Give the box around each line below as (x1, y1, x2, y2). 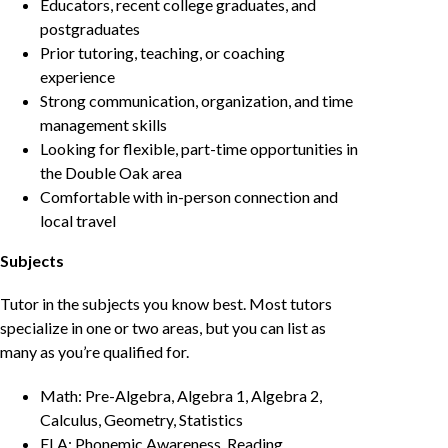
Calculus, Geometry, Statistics (40, 409, 243, 429)
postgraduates (40, 19, 140, 39)
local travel (40, 211, 116, 231)
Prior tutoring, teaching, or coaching (40, 43, 285, 63)
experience (40, 67, 115, 87)
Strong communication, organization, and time (40, 91, 353, 111)
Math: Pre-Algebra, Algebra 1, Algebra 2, (40, 385, 322, 405)
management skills (40, 115, 167, 135)
